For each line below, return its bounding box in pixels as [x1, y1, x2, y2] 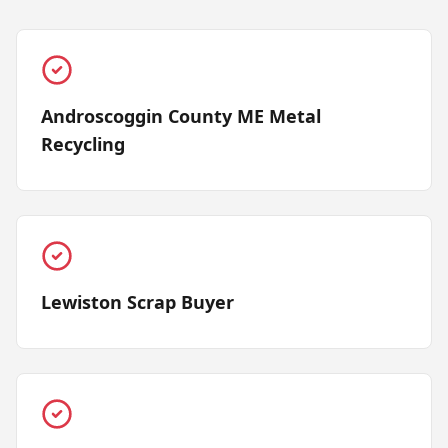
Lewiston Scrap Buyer [41, 290, 234, 314]
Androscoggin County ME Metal [41, 104, 321, 128]
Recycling [41, 132, 125, 156]
